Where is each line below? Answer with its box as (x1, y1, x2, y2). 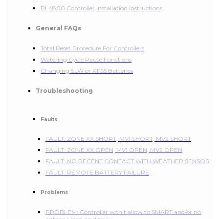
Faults (41, 116, 57, 122)
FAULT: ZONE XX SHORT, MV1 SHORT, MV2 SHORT (45, 135, 191, 143)
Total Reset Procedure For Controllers (41, 44, 144, 52)
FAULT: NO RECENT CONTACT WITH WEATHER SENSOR (45, 157, 210, 165)
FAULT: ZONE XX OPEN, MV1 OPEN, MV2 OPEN (45, 146, 182, 154)
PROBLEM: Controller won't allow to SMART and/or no (45, 208, 201, 216)
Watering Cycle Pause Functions (41, 56, 131, 64)
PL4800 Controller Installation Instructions (41, 4, 162, 12)
